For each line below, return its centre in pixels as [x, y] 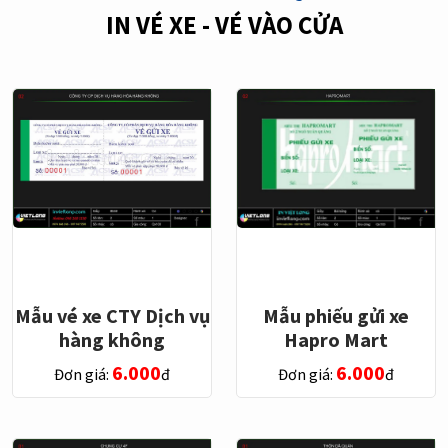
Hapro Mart [336, 339]
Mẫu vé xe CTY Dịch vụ [112, 315]
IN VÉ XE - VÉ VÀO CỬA [224, 24]
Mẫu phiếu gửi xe [336, 315]
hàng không [112, 339]
